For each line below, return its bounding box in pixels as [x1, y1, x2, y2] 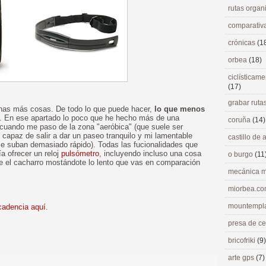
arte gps [228, 254, 256, 262]
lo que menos [154, 104, 205, 113]
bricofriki [228, 236, 257, 245]
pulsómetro [61, 149, 99, 158]
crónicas [228, 39, 257, 47]
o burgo [228, 150, 255, 159]
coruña [228, 116, 252, 124]
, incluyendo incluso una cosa [99, 149, 201, 158]
